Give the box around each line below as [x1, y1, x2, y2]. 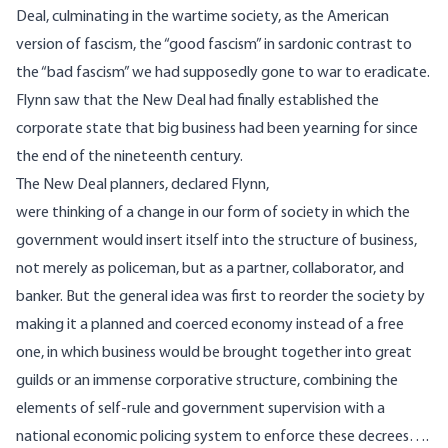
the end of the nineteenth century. [16, 149, 243, 166]
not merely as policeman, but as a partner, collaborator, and [16, 261, 404, 278]
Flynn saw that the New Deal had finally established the [16, 93, 379, 110]
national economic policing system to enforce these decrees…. [16, 429, 429, 446]
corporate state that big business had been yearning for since [16, 121, 418, 138]
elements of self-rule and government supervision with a [16, 401, 385, 418]
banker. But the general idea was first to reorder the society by [16, 289, 425, 306]
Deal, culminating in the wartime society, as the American [16, 9, 389, 26]
